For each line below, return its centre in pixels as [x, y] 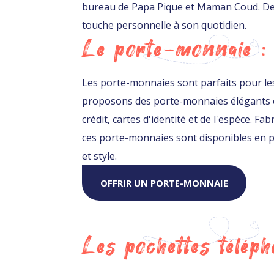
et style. [100, 156]
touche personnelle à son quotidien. [165, 25]
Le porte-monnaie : [175, 49]
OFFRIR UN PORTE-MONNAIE [165, 183]
